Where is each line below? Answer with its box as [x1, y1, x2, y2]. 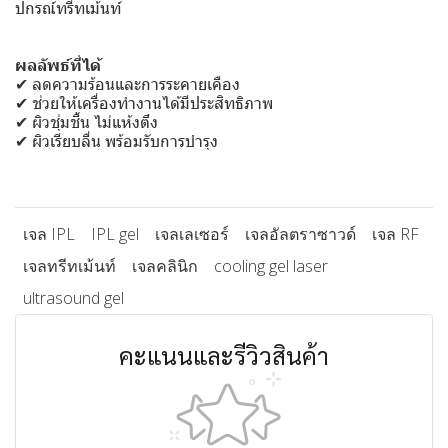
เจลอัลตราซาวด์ [245, 223, 356, 245]
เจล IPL [23, 223, 75, 245]
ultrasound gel [23, 287, 124, 309]
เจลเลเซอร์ [155, 223, 229, 245]
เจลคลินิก [132, 255, 198, 277]
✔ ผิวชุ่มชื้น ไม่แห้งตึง [15, 111, 158, 133]
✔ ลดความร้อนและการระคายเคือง [15, 73, 240, 95]
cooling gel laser [214, 255, 328, 277]
